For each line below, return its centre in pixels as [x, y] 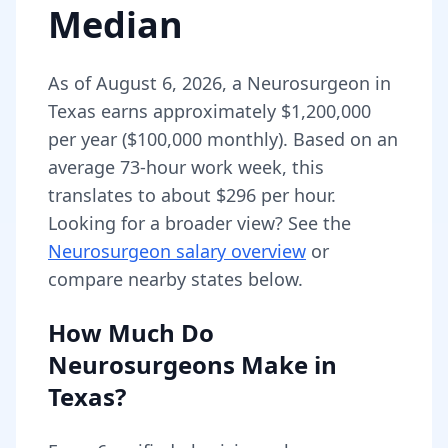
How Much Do [131, 332]
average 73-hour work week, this [186, 167]
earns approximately [188, 111]
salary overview [238, 251]
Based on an [345, 139]
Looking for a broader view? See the [199, 223]
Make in [286, 364]
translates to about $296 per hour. [192, 195]
